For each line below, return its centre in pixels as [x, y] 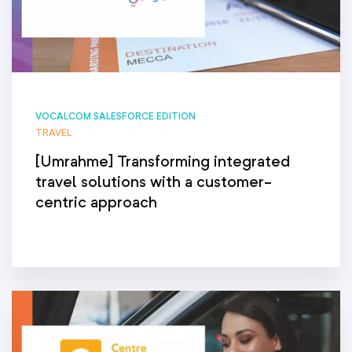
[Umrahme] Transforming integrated [163, 161]
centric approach [96, 202]
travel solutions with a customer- [154, 181]
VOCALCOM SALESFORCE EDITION [115, 116]
